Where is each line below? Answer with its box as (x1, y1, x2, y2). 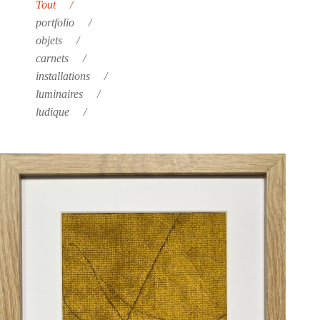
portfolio (36, 16, 74, 29)
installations (36, 69, 90, 82)
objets (36, 34, 62, 46)
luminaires (36, 87, 83, 100)
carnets (36, 51, 69, 64)
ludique (36, 105, 69, 118)
